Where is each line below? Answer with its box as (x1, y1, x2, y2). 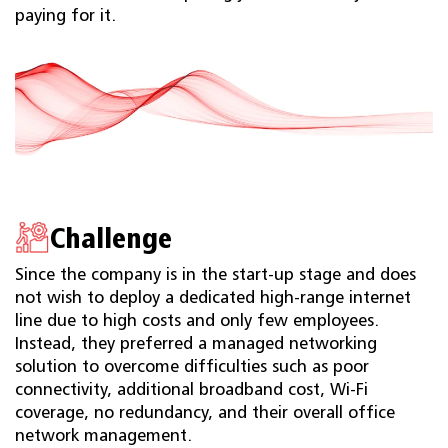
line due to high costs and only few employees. (15, 310, 379, 331)
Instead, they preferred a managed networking (15, 333, 377, 354)
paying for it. (15, 5, 116, 26)
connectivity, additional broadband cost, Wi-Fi (15, 379, 368, 400)
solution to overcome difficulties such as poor (15, 356, 369, 377)
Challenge (50, 219, 172, 255)
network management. (15, 425, 192, 446)
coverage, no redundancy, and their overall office (15, 402, 395, 423)
